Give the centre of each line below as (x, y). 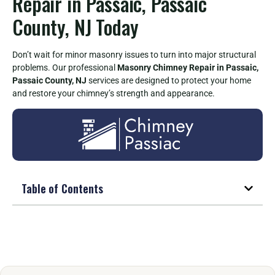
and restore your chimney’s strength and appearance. (114, 93)
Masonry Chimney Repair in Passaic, (188, 67)
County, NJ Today (76, 26)
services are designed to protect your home (169, 80)
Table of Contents (62, 188)
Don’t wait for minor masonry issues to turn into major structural (134, 54)
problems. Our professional (65, 67)
